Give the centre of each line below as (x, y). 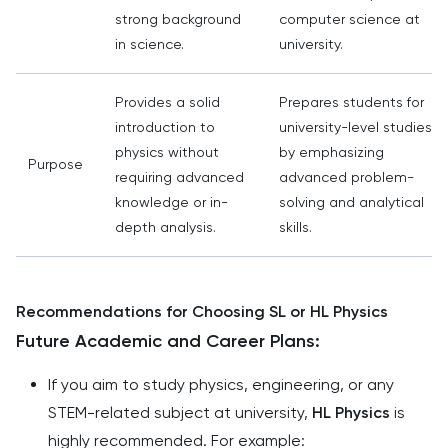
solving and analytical (351, 202)
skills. (295, 227)
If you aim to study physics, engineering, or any (221, 384)
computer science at (349, 19)
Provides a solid (167, 102)
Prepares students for (351, 102)
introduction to (165, 127)
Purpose (55, 164)
